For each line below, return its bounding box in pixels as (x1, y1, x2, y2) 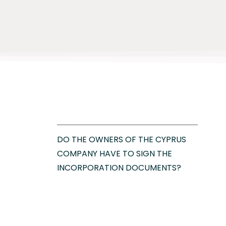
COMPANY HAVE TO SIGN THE (57, 148, 172, 159)
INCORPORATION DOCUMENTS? (57, 162, 181, 174)
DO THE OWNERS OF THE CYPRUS (57, 134, 186, 145)
